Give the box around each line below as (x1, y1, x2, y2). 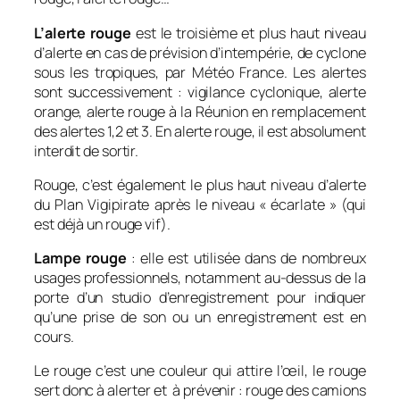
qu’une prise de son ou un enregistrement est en (34, 307, 366, 328)
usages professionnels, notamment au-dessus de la (34, 268, 366, 288)
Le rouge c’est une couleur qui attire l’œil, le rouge (34, 361, 366, 381)
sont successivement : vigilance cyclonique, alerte (34, 81, 366, 102)
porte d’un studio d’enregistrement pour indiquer (34, 287, 366, 308)
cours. (34, 327, 74, 347)
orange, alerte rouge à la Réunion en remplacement (34, 101, 366, 121)
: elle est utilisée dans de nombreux (126, 248, 366, 269)
